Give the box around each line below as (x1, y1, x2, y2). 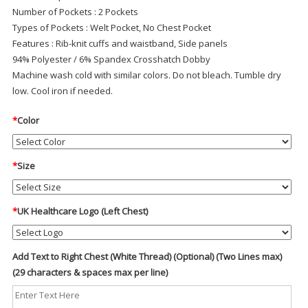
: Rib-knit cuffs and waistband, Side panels (51, 37, 228, 50)
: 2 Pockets (93, 5, 138, 19)
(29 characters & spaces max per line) (12, 266, 168, 279)
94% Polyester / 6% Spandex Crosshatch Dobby (12, 53, 210, 66)
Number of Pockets (12, 5, 94, 19)
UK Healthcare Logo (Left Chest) (16, 205, 148, 218)
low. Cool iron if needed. (12, 85, 113, 98)
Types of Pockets (12, 21, 86, 34)
